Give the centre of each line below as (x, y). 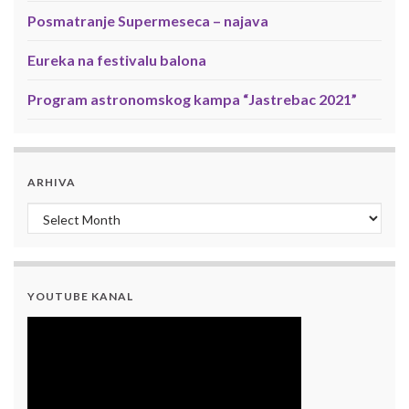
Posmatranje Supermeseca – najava (148, 21)
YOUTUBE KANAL (80, 297)
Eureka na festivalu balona (117, 60)
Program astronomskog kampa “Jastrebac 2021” (192, 100)
